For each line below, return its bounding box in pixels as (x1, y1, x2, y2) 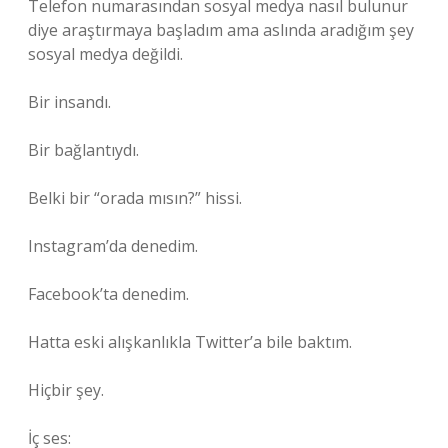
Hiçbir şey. (28, 379, 104, 401)
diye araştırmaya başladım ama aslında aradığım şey (28, 19, 414, 41)
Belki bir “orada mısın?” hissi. (28, 187, 242, 209)
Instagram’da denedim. (28, 235, 198, 257)
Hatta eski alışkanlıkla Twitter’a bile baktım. (28, 331, 352, 353)
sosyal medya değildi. (28, 43, 183, 65)
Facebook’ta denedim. (28, 283, 189, 305)
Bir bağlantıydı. (28, 139, 139, 161)
